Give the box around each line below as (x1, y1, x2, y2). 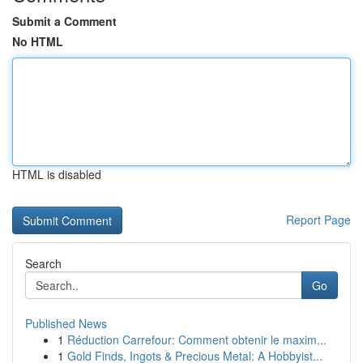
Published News (25, 315, 107, 331)
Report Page (286, 211, 351, 228)
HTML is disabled (12, 166, 101, 182)
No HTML (12, 33, 63, 49)
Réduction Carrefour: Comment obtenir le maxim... (67, 331, 327, 348)
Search (25, 255, 62, 271)
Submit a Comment (12, 13, 117, 29)
